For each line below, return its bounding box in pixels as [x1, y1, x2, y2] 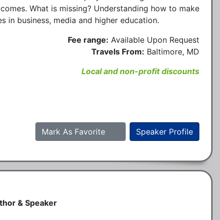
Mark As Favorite [42, 126, 108, 137]
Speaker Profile [136, 126, 193, 137]
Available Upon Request [111, 34, 199, 45]
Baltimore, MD [147, 46, 199, 56]
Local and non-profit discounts [82, 66, 199, 76]
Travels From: [91, 46, 144, 56]
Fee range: [68, 34, 109, 45]
